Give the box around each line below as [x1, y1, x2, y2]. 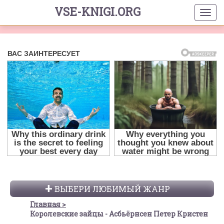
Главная [30, 199, 60, 209]
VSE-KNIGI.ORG [54, 4, 140, 19]
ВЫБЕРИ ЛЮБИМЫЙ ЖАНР [54, 183, 170, 194]
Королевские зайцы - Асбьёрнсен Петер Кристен [30, 209, 208, 219]
